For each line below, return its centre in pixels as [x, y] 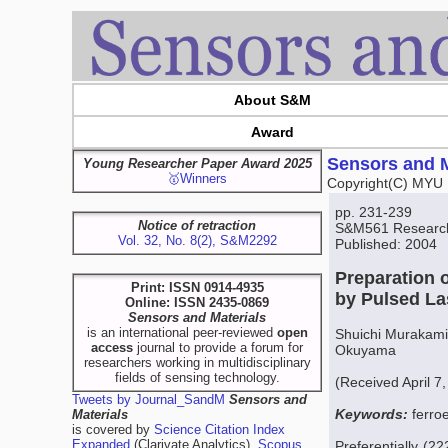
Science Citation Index [219, 429]
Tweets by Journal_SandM [148, 399]
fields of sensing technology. [197, 377]
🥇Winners [197, 178]
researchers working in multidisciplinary [197, 362]
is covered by [113, 429]
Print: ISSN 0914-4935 [197, 287]
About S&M [272, 100]
